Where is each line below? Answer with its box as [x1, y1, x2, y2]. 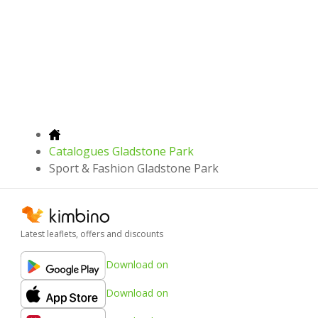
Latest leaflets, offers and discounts [21, 227, 163, 240]
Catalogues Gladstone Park [49, 143, 194, 159]
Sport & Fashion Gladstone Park [49, 160, 219, 176]
